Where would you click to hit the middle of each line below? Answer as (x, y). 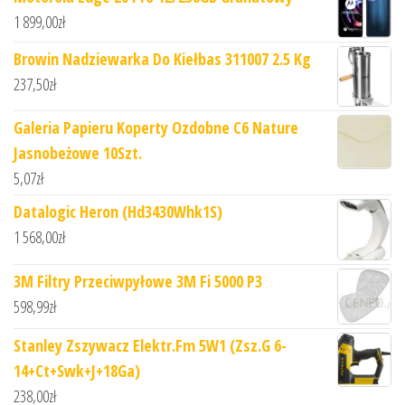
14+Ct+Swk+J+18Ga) (77, 371)
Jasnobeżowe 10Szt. (78, 152)
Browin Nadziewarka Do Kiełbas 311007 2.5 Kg (162, 58)
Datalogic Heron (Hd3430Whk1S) (118, 211)
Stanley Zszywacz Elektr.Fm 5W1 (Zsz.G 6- (150, 346)
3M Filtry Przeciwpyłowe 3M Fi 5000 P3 (138, 281)
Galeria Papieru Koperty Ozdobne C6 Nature (156, 127)
